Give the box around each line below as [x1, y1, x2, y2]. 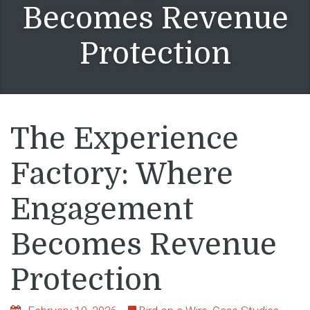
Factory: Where [10, 156, 233, 191]
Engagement [10, 192, 194, 226]
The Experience [10, 121, 239, 156]
